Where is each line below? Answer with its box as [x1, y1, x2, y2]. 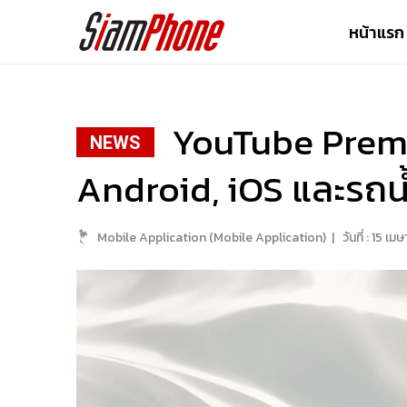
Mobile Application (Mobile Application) [97, 228, 326, 247]
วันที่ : [340, 228, 372, 247]
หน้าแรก [349, 19, 405, 45]
